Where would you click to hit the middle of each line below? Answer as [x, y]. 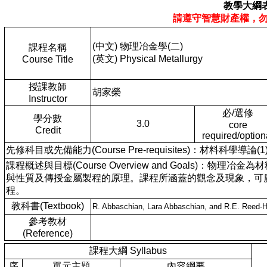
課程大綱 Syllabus [128, 251]
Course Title [48, 59]
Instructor [48, 99]
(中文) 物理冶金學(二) [138, 46]
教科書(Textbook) [48, 206]
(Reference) [48, 233]
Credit [48, 130]
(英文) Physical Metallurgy [148, 59]
